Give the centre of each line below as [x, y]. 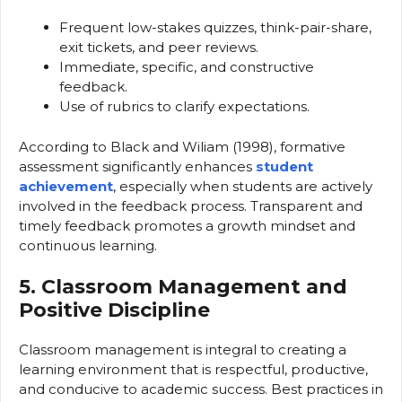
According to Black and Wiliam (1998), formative [182, 146]
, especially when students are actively [243, 186]
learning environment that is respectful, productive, [193, 370]
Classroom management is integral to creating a [183, 350]
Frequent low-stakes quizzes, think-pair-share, [215, 28]
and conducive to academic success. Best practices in [201, 389]
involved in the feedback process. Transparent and [191, 205]
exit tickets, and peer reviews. [159, 48]
